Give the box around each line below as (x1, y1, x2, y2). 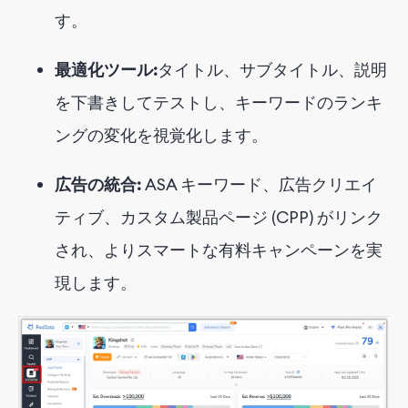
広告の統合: (55, 174, 141, 196)
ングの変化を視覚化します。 (55, 125, 268, 147)
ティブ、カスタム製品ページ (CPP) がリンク (55, 207, 382, 229)
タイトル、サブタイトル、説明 (158, 59, 387, 81)
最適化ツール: (55, 59, 158, 81)
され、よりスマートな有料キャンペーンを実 (55, 240, 382, 261)
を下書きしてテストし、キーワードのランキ (55, 92, 382, 114)
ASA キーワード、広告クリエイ (145, 174, 377, 196)
